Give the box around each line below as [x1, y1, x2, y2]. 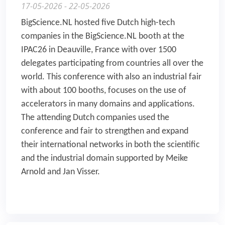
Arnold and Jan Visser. [21, 167, 100, 177]
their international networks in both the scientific [21, 140, 200, 150]
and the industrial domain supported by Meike [21, 154, 188, 164]
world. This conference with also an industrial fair [21, 72, 201, 82]
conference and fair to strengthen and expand [21, 127, 188, 137]
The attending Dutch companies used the [21, 113, 169, 123]
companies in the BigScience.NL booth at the [21, 32, 184, 42]
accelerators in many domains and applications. [21, 99, 195, 109]
